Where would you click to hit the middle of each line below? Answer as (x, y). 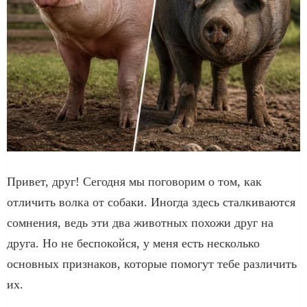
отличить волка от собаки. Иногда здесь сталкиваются (151, 202)
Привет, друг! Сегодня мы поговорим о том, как (134, 181)
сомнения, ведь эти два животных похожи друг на (140, 222)
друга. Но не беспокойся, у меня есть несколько (133, 243)
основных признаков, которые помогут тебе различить (152, 263)
